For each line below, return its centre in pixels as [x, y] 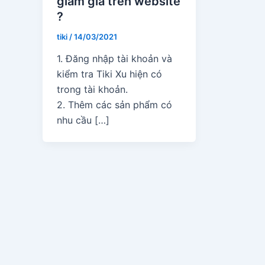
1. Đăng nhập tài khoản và [114, 59]
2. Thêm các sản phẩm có [114, 105]
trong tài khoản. [92, 90]
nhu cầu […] [83, 120]
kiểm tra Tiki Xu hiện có [109, 74]
